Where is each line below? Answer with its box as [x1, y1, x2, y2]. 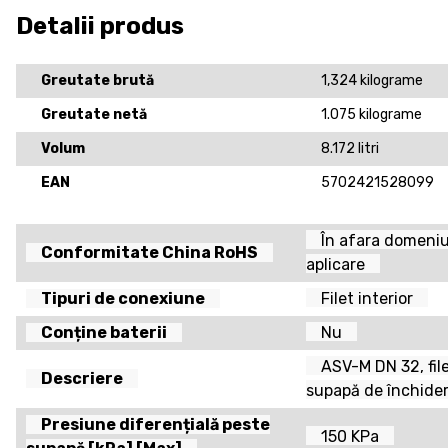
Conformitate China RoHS [41, 242, 258, 262]
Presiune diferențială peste [41, 414, 270, 434]
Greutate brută [41, 71, 154, 89]
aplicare [306, 254, 365, 274]
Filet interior [321, 288, 413, 308]
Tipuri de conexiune [41, 288, 205, 308]
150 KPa [321, 426, 379, 446]
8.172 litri [321, 139, 379, 157]
